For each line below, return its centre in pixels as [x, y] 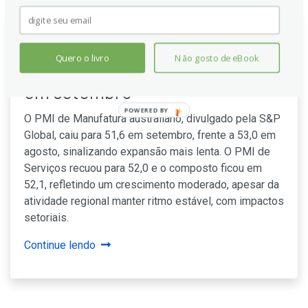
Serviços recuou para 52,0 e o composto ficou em [143, 168]
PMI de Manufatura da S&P [129, 47]
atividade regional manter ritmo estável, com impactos [154, 201]
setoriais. [46, 218]
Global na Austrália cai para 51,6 [148, 69]
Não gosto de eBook [217, 58]
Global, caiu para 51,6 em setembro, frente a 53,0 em [150, 135]
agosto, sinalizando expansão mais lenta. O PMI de [147, 152]
